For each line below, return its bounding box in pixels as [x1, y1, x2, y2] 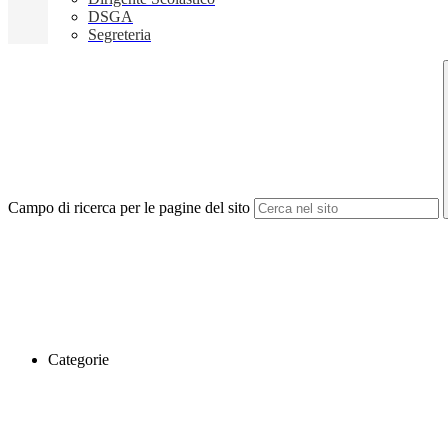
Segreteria [88, 26, 151, 44]
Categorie [48, 351, 109, 369]
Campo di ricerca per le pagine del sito [8, 199, 250, 217]
